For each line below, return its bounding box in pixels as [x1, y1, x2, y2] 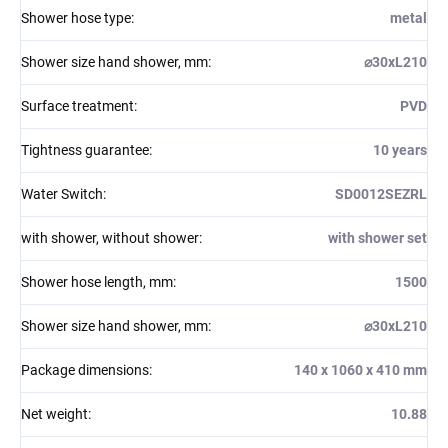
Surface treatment [21, 97, 134, 114]
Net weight [21, 405, 88, 422]
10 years [373, 141, 427, 158]
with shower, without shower [21, 229, 199, 246]
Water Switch [21, 185, 103, 202]
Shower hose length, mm [21, 273, 173, 290]
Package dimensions [21, 361, 149, 378]
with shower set [328, 229, 427, 246]
